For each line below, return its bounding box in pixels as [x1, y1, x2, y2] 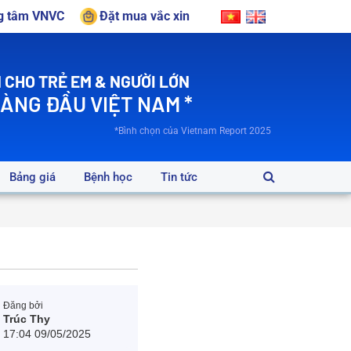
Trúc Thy [3, 313, 51, 325]
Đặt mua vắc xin [100, 9, 190, 24]
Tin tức [161, 169, 197, 184]
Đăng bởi [3, 299, 44, 311]
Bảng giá [9, 169, 56, 184]
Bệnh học [84, 169, 132, 184]
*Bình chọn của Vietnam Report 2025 [114, 125, 271, 136]
